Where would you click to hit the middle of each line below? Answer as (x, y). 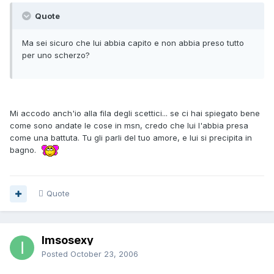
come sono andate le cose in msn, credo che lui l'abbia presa (129, 126)
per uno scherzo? (56, 55)
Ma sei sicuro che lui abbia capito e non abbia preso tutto (133, 43)
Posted (56, 254)
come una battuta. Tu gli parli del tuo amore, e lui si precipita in (131, 138)
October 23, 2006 (104, 254)
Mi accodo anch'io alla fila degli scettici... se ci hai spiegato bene (135, 113)
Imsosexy (68, 240)
